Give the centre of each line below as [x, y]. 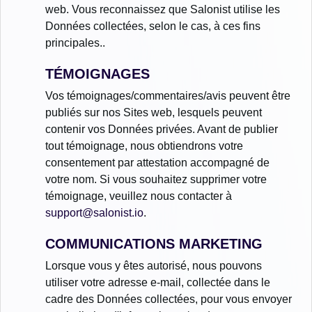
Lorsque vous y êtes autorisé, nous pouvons [154, 265]
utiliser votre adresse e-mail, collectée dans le [158, 282]
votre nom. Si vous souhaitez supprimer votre [156, 179]
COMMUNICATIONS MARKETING [154, 243]
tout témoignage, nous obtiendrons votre [144, 146]
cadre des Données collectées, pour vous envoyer [169, 299]
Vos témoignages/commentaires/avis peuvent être [168, 95]
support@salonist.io [94, 212]
